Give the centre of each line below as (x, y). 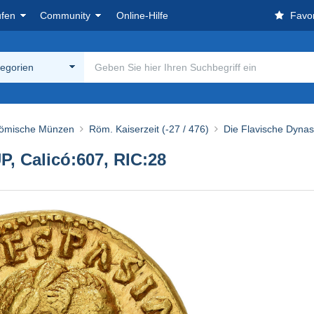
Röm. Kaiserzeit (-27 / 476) (149, 129)
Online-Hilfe (142, 15)
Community (65, 15)
